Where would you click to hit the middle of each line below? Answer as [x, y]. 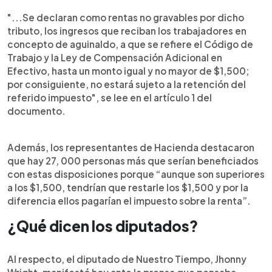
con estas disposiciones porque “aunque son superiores [136, 174]
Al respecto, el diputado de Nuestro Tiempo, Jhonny [127, 259]
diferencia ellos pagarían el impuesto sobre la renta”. [129, 201]
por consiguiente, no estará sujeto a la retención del [127, 84]
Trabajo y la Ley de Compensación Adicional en [115, 57]
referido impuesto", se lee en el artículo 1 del [110, 97]
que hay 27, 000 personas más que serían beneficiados [133, 161]
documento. [36, 111]
